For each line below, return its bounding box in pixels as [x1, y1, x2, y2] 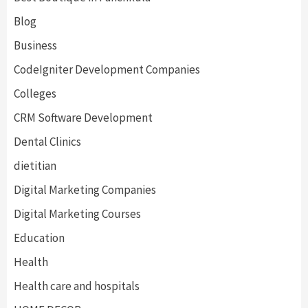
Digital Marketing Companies [14, 182, 156, 198]
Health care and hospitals [14, 278, 140, 294]
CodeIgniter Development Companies [14, 62, 200, 78]
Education [14, 230, 65, 246]
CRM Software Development [14, 110, 153, 126]
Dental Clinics [14, 134, 81, 150]
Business [14, 38, 57, 54]
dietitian [14, 158, 56, 174]
